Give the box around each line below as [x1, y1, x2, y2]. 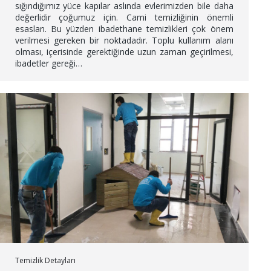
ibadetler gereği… [15, 57, 82, 70]
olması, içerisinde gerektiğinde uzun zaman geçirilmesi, [15, 46, 233, 58]
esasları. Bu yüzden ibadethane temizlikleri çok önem [15, 23, 233, 35]
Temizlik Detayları [15, 255, 76, 266]
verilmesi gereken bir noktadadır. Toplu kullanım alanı [15, 34, 233, 47]
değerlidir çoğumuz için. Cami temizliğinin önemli [15, 11, 233, 24]
